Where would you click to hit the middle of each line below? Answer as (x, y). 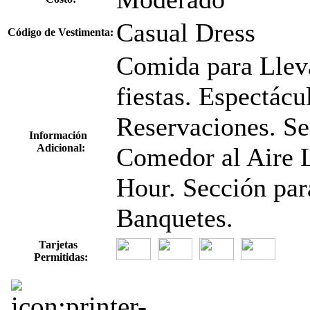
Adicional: (61, 147)
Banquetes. (175, 218)
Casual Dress (186, 32)
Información (61, 135)
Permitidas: (61, 257)
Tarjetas (61, 244)
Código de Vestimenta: (61, 32)
